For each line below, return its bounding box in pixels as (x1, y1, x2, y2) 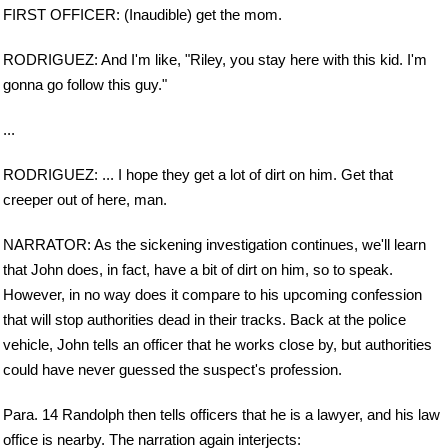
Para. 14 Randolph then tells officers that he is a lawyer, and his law (3, 406, 440, 424)
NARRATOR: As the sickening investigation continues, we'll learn (3, 236, 426, 254)
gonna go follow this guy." (3, 76, 167, 94)
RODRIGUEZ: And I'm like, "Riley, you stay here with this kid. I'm (3, 51, 427, 69)
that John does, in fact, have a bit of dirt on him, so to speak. (3, 261, 393, 279)
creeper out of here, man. (3, 191, 167, 209)
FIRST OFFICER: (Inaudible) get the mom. (3, 6, 282, 24)
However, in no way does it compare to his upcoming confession (3, 286, 422, 304)
